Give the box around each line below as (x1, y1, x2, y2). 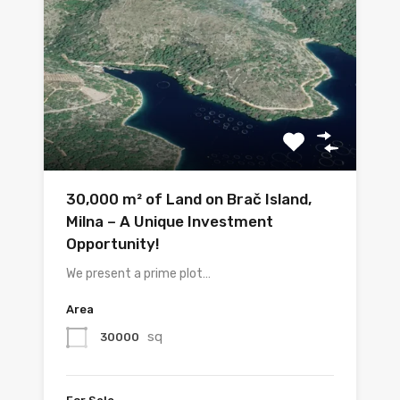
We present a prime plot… (66, 266, 211, 282)
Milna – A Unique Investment (66, 212, 273, 231)
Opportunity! (66, 235, 160, 254)
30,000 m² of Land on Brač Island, (66, 190, 312, 209)
